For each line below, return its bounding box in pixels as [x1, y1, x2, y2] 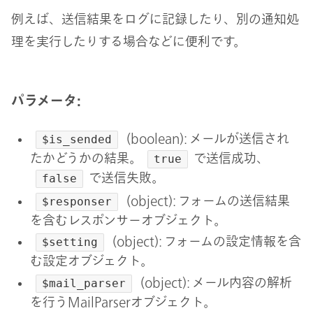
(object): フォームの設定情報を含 [110, 235, 302, 248]
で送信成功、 [194, 152, 270, 165]
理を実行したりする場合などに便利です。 [11, 34, 246, 48]
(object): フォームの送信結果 [124, 194, 291, 207]
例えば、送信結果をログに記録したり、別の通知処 [11, 12, 299, 25]
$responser [42, 194, 112, 208]
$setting [42, 235, 98, 249]
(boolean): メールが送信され [124, 132, 290, 145]
